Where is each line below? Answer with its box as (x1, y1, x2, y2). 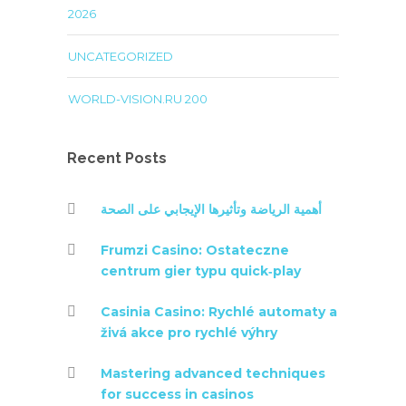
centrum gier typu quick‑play (101, 263, 301, 279)
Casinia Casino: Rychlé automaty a (101, 304, 337, 320)
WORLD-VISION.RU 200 (68, 92, 208, 106)
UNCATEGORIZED (68, 49, 173, 63)
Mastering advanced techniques (101, 365, 325, 382)
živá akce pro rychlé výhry (101, 324, 277, 341)
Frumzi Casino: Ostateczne (101, 242, 289, 258)
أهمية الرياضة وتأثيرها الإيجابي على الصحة (101, 201, 322, 217)
